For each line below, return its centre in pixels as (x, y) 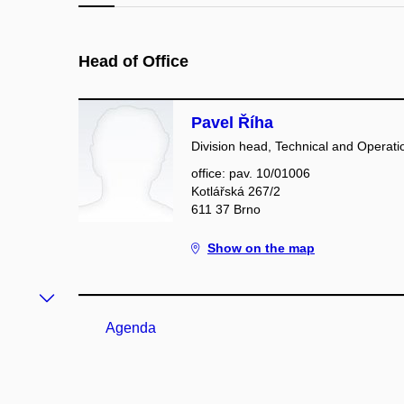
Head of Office (133, 61)
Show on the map (261, 248)
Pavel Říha (232, 123)
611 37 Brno (226, 209)
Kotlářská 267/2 (236, 191)
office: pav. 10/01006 (251, 173)
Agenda (131, 328)
